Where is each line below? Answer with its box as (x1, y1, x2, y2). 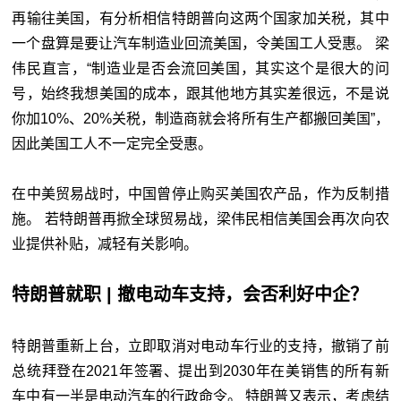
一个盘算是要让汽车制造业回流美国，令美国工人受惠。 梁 (12, 35, 389, 51)
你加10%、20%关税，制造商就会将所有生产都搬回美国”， (12, 110, 389, 126)
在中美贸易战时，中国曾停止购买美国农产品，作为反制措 (12, 185, 389, 201)
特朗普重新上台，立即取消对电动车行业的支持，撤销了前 (12, 337, 389, 354)
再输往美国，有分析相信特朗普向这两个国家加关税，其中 (12, 10, 389, 26)
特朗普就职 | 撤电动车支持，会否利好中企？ (12, 284, 369, 304)
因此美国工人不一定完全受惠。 (12, 135, 213, 151)
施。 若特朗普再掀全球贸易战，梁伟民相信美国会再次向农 (12, 210, 389, 226)
